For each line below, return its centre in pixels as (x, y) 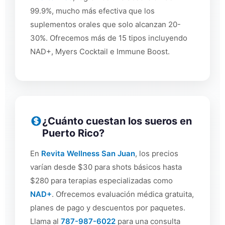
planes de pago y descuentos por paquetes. (108, 207)
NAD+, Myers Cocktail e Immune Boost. (100, 52)
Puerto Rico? (73, 133)
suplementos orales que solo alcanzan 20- (105, 25)
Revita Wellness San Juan (88, 153)
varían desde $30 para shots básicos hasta (106, 167)
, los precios (157, 153)
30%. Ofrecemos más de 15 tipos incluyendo (109, 38)
